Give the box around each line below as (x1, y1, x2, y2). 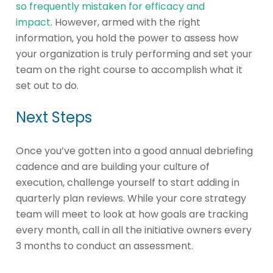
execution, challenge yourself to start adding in (16, 175, 239, 190)
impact (16, 15, 51, 29)
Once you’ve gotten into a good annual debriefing (16, 143, 253, 158)
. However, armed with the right (51, 15, 200, 29)
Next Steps (16, 107, 92, 127)
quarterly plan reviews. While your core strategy (16, 191, 246, 205)
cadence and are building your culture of (16, 159, 210, 174)
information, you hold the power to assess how (16, 30, 238, 45)
